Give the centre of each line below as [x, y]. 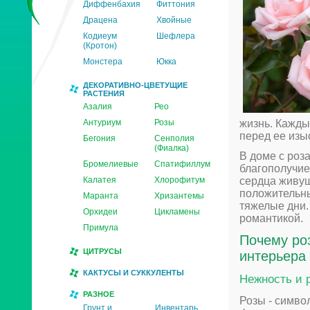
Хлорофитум [180, 180]
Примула [101, 228]
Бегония [99, 138]
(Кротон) [100, 46]
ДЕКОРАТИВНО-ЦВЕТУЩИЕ [135, 85]
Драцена [100, 20]
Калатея [100, 180]
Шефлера [176, 36]
